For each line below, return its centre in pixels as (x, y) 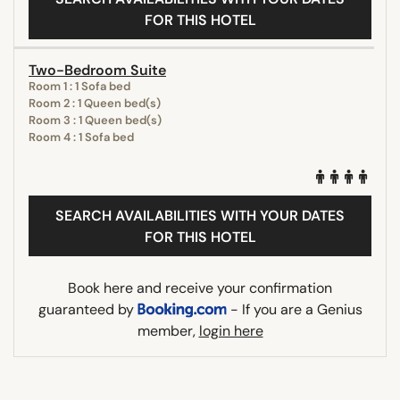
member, (168, 330)
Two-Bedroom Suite (97, 70)
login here (231, 330)
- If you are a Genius (294, 309)
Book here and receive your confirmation (200, 287)
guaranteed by (87, 309)
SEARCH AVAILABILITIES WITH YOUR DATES (200, 215)
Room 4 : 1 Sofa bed (81, 137)
